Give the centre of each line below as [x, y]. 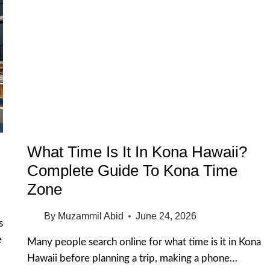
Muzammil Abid [90, 216]
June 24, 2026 [166, 216]
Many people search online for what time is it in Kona [144, 242]
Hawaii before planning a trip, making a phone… [133, 259]
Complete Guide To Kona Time [133, 171]
